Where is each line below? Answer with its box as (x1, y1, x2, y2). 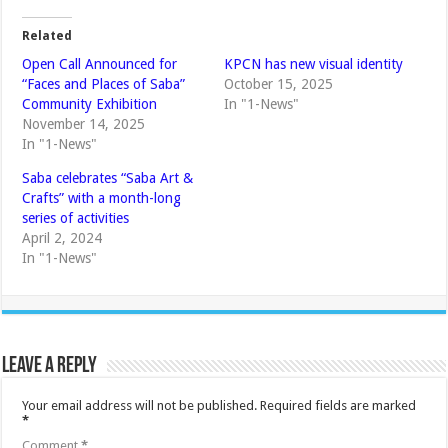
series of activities (22, 209, 130, 226)
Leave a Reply (2, 354, 98, 378)
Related (22, 28, 73, 43)
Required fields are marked (260, 397, 417, 413)
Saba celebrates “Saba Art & (22, 169, 194, 186)
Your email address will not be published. (22, 397, 258, 413)
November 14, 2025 (22, 115, 146, 132)
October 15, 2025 (223, 75, 333, 92)
